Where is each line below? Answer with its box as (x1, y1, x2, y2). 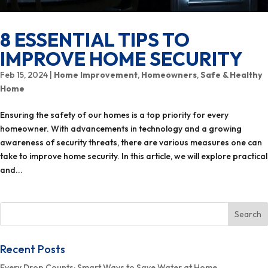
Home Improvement (54, 69, 138, 80)
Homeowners (141, 69, 197, 80)
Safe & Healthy (200, 69, 262, 80)
